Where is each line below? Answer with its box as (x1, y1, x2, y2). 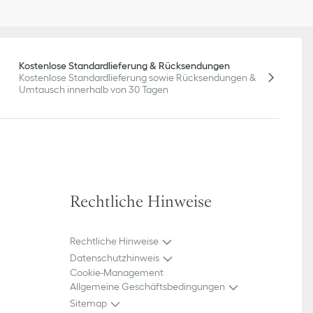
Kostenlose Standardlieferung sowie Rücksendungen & (19, 71, 257, 83)
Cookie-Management (70, 266, 163, 278)
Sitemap (70, 298, 107, 310)
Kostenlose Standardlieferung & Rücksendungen (19, 59, 231, 71)
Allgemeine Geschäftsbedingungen (70, 281, 225, 293)
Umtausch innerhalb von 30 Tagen (19, 83, 169, 95)
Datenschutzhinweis (70, 252, 159, 264)
